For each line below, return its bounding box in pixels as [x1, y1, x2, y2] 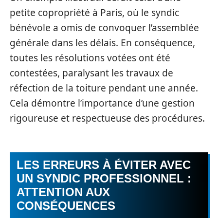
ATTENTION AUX [17, 185, 110, 199]
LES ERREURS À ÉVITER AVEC [17, 158, 191, 171]
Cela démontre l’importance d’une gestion [10, 96, 195, 109]
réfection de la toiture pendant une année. [10, 81, 198, 94]
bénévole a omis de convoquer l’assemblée [10, 21, 199, 34]
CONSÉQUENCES [17, 199, 115, 212]
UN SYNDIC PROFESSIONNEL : [17, 172, 191, 185]
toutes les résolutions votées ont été [10, 51, 170, 64]
